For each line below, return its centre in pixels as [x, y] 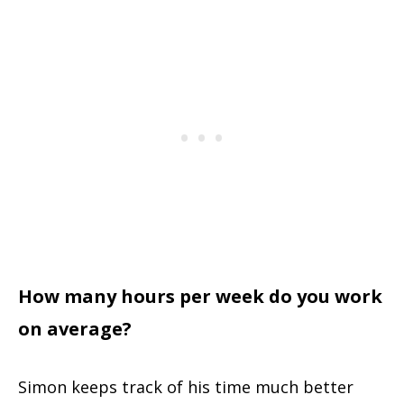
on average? [75, 329]
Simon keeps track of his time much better [186, 387]
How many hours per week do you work [200, 297]
